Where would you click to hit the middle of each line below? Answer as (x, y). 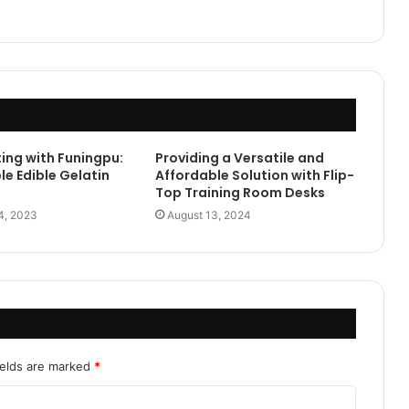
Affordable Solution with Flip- (254, 175)
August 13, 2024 (209, 215)
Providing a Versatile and (239, 157)
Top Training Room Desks (240, 192)
